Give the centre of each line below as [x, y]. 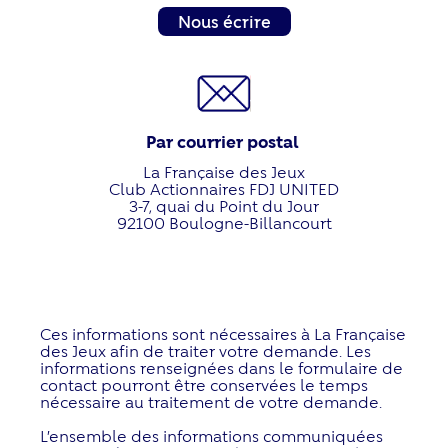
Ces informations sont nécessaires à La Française [223, 333]
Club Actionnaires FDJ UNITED [224, 188]
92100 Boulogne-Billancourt [224, 222]
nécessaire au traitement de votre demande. [211, 401]
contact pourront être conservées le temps [204, 384]
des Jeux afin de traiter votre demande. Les [205, 350]
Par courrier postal [224, 141]
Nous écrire [224, 21]
